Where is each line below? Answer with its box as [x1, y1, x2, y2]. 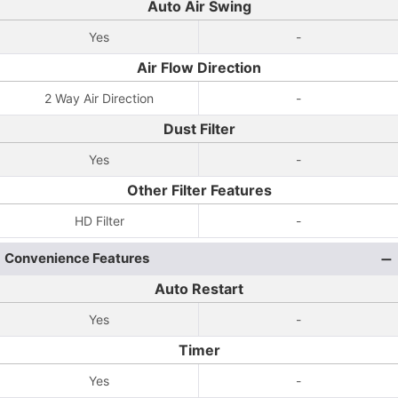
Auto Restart [155, 280, 243, 298]
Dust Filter [163, 120, 235, 138]
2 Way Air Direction [44, 91, 154, 106]
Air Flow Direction [137, 59, 261, 76]
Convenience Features [4, 250, 149, 267]
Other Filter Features [126, 181, 272, 199]
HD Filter [74, 213, 124, 228]
